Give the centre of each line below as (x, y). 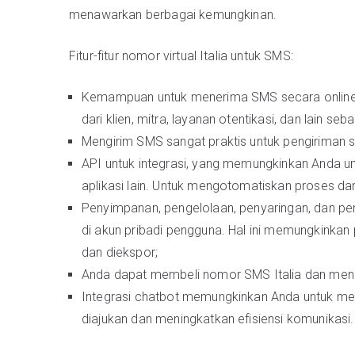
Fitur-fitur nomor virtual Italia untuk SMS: (181, 56)
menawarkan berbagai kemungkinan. (173, 15)
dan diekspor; (120, 252)
